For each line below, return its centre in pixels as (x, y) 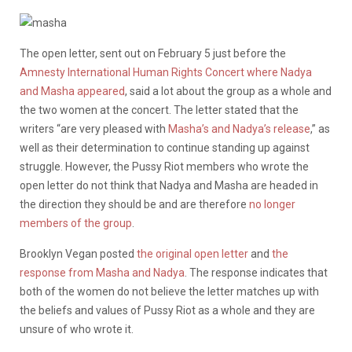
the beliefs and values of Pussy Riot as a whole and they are (167, 311)
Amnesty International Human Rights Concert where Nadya (166, 73)
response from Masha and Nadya (102, 273)
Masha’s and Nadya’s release (239, 129)
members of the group (76, 224)
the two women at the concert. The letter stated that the (159, 110)
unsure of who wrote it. (77, 330)
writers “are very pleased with (94, 129)
